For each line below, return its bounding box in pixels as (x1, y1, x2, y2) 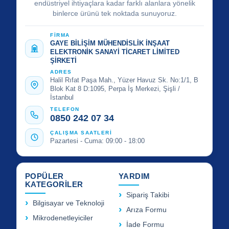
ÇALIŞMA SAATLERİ (50, 129, 112, 135)
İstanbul (50, 93, 74, 101)
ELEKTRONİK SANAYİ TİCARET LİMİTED (50, 48, 179, 56)
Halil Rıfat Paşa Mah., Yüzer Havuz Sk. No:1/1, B (50, 76, 198, 84)
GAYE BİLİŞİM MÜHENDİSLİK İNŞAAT (50, 39, 170, 47)
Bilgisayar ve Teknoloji (33, 199, 104, 207)
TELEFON (50, 106, 80, 112)
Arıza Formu (126, 205, 167, 214)
